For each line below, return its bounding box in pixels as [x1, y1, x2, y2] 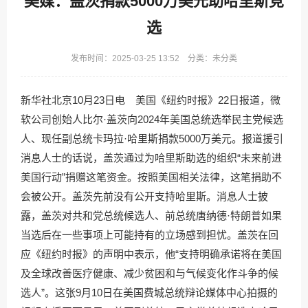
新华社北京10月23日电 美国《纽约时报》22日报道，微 [21, 94, 280, 106]
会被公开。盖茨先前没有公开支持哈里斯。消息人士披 [21, 190, 268, 202]
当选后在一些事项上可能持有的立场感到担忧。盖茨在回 [21, 229, 278, 241]
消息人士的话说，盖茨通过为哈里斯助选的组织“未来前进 [21, 152, 282, 164]
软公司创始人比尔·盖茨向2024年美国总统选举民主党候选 [21, 113, 283, 125]
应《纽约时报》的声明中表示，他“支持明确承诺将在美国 [21, 248, 282, 260]
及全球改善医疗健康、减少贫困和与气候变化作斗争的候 [21, 267, 278, 279]
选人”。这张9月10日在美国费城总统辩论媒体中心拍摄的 [21, 287, 278, 298]
